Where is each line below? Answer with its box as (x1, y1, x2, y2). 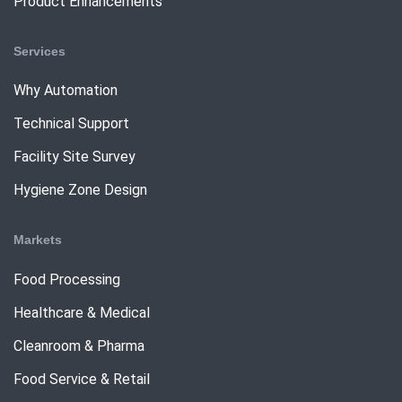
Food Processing (13, 270, 120, 288)
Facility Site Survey (13, 148, 135, 166)
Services (13, 44, 66, 59)
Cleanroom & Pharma (13, 336, 144, 354)
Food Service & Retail (13, 370, 150, 388)
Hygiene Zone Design (13, 181, 147, 199)
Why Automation (13, 82, 118, 100)
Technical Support (13, 115, 129, 133)
